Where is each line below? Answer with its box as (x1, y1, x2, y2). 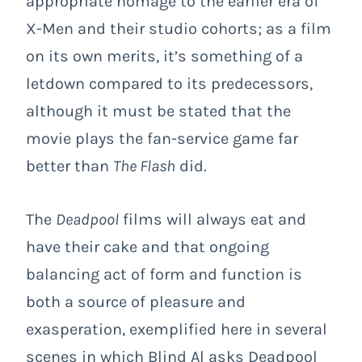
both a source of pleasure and (26, 293, 246, 312)
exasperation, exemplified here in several (26, 320, 327, 339)
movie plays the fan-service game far (26, 129, 298, 149)
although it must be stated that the (26, 102, 291, 121)
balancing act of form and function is (26, 265, 302, 284)
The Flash (113, 157, 175, 176)
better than (26, 157, 113, 176)
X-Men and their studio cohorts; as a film (26, 19, 331, 39)
